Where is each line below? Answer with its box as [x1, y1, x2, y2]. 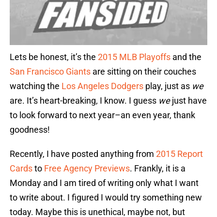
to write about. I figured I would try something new [10, 192, 202, 203]
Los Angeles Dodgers [62, 81, 143, 92]
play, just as [143, 81, 192, 92]
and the [170, 52, 201, 62]
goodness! [10, 124, 50, 135]
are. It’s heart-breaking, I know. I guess [10, 95, 158, 106]
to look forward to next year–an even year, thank [10, 110, 195, 121]
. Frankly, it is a [130, 163, 186, 174]
